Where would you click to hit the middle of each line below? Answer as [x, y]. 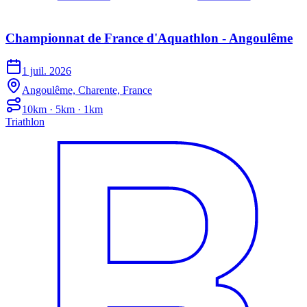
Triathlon [25, 122]
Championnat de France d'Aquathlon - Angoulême [149, 38]
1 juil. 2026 [47, 71]
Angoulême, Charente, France [87, 90]
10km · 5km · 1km [62, 110]
